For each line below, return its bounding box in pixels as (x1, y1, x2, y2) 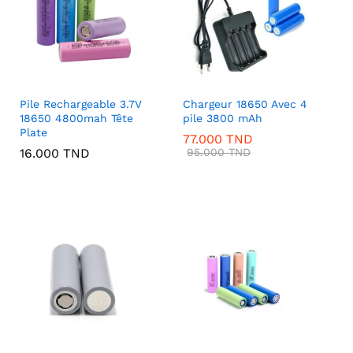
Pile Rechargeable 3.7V (20, 97, 143, 110)
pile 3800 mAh (183, 111, 263, 124)
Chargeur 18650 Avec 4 (183, 97, 308, 110)
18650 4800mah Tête (20, 111, 134, 124)
